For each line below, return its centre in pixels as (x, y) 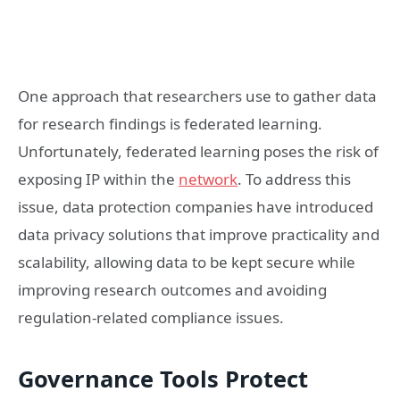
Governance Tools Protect (163, 379)
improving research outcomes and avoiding (172, 289)
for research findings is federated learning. (170, 123)
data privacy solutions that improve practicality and (199, 234)
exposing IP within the (98, 179)
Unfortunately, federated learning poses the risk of (198, 151)
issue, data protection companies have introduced (196, 206)
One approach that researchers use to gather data (197, 96)
